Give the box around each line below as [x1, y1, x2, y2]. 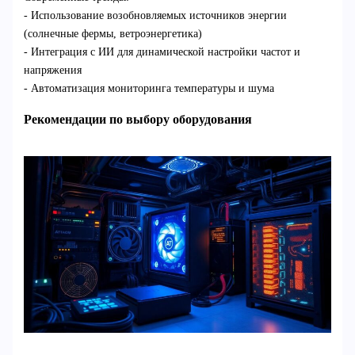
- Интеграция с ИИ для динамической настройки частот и [23, 46, 300, 59]
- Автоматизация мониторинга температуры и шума [23, 82, 274, 95]
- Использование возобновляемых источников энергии [23, 10, 287, 22]
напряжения [23, 64, 82, 77]
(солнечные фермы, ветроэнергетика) [23, 28, 202, 40]
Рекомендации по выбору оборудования [23, 112, 252, 128]
